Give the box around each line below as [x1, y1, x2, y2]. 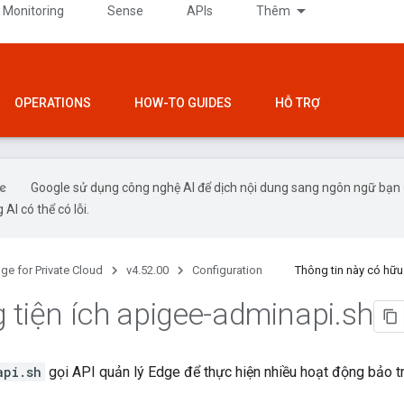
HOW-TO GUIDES [134, 96, 232, 110]
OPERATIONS [14, 96, 91, 110]
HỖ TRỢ [275, 96, 320, 110]
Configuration [192, 263, 262, 277]
